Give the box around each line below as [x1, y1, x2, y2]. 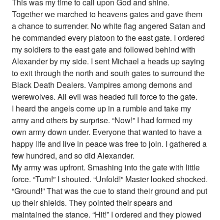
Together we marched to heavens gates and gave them [12, 8, 203, 20]
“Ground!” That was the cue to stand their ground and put [12, 185, 208, 197]
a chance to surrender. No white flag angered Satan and [12, 20, 206, 32]
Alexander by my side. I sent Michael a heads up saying [12, 55, 205, 67]
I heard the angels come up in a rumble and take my [12, 103, 192, 114]
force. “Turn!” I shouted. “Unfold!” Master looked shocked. [12, 173, 208, 185]
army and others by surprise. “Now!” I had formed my [12, 114, 193, 126]
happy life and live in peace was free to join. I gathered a [12, 138, 207, 150]
